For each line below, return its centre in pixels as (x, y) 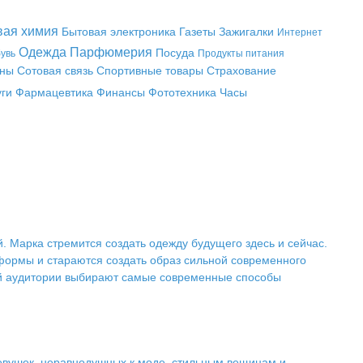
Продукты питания (241, 53)
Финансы (120, 92)
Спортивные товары (149, 70)
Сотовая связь (55, 70)
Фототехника (182, 92)
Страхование (241, 70)
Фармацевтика (54, 92)
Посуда (175, 53)
